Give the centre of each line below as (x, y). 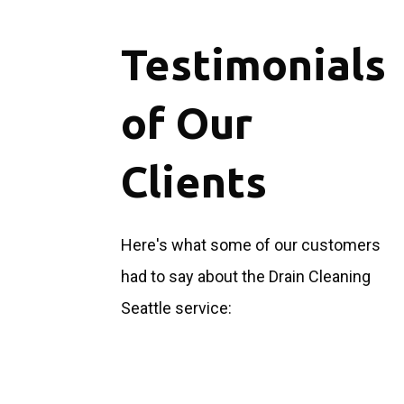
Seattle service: (177, 308)
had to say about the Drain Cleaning (246, 277)
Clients (194, 182)
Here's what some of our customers (251, 245)
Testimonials (254, 64)
